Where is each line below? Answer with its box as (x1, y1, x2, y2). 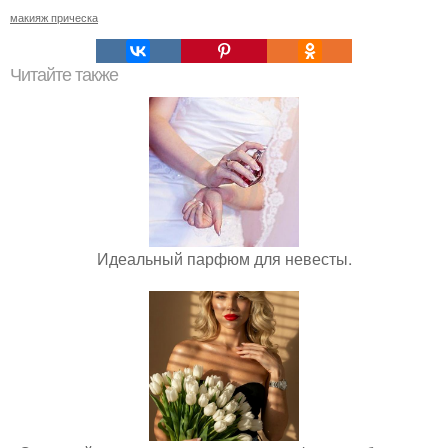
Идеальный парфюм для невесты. (96, 247, 352, 270)
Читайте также (10, 65, 118, 85)
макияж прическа (10, 9, 98, 25)
